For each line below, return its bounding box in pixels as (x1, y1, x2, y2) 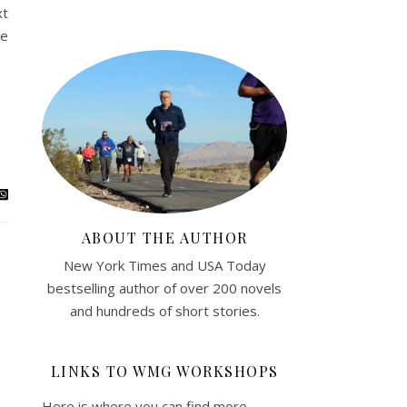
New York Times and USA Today (63, 255, 266, 274)
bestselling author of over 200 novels (47, 278, 282, 297)
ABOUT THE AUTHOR (81, 227, 248, 247)
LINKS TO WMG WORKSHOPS (50, 361, 279, 381)
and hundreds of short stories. (69, 301, 260, 320)
